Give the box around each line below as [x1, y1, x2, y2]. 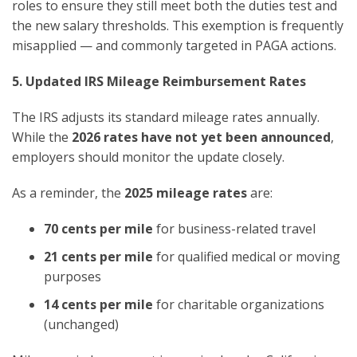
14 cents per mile [44, 295, 153, 313]
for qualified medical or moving [153, 247, 340, 265]
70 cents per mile [44, 219, 153, 237]
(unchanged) [44, 315, 119, 333]
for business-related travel [153, 219, 316, 237]
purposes [44, 267, 101, 285]
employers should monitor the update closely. [12, 147, 284, 166]
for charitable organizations [153, 295, 324, 313]
